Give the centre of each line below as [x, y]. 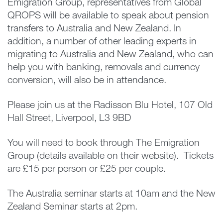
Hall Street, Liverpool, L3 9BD [69, 119]
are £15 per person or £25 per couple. [87, 169]
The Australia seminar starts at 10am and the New [111, 194]
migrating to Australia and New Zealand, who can [111, 55]
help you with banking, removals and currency [104, 68]
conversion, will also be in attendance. [87, 81]
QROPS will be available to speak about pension [108, 16]
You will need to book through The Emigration [104, 144]
